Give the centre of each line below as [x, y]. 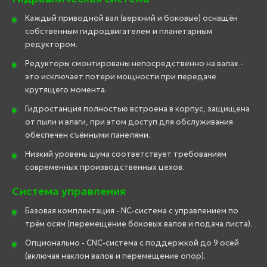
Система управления [69, 191]
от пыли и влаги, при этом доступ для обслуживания [129, 122]
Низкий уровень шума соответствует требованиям [126, 154]
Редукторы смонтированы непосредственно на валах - [134, 63]
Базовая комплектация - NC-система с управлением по [132, 210]
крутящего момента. [66, 89]
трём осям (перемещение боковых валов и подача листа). [139, 223]
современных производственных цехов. [105, 167]
